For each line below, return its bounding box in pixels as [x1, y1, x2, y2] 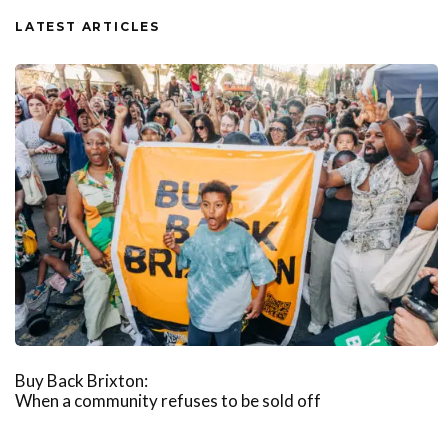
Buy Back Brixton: [15, 370, 148, 392]
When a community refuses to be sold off [15, 390, 321, 412]
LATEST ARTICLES [15, 19, 160, 35]
